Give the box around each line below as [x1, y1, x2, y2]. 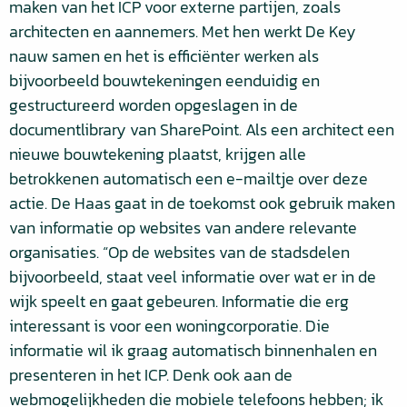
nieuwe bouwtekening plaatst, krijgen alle [9, 142, 306, 166]
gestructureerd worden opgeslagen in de [9, 93, 298, 117]
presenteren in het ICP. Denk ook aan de [9, 362, 293, 387]
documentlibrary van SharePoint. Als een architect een [9, 117, 394, 142]
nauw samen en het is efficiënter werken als [9, 44, 319, 68]
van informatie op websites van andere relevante [9, 215, 357, 240]
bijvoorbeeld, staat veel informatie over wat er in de [9, 264, 376, 289]
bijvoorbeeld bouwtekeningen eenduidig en [9, 68, 320, 93]
